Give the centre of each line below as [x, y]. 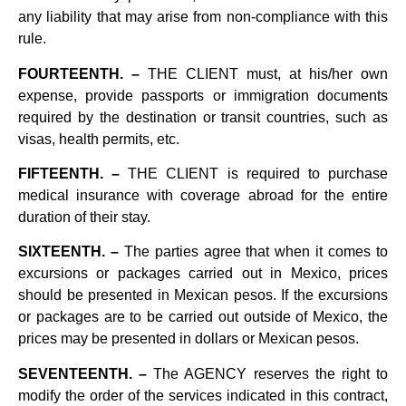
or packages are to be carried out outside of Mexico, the [203, 317]
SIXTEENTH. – [68, 252]
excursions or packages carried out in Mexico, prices [203, 274]
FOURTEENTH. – [79, 73]
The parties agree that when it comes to [253, 252]
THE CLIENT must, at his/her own [264, 73]
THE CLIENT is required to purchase [254, 174]
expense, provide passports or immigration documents [203, 95]
